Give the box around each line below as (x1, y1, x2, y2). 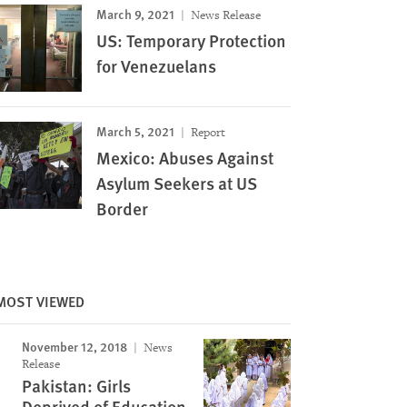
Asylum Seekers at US (95, 171, 257, 195)
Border (95, 196, 148, 221)
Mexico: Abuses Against (95, 145, 273, 170)
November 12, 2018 (21, 337, 127, 355)
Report (187, 124, 225, 140)
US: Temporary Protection (95, 28, 286, 53)
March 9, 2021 (95, 5, 174, 23)
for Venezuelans (95, 54, 216, 78)
